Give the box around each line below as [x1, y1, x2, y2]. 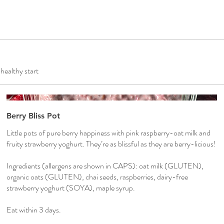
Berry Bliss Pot [6, 111, 60, 121]
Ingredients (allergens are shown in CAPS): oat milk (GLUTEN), [6, 160, 204, 172]
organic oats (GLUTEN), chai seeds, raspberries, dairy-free [6, 171, 188, 183]
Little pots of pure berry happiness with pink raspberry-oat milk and [6, 127, 211, 139]
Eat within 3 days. [6, 204, 61, 216]
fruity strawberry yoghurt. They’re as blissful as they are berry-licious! [6, 138, 216, 150]
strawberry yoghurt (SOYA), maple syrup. [6, 182, 135, 194]
